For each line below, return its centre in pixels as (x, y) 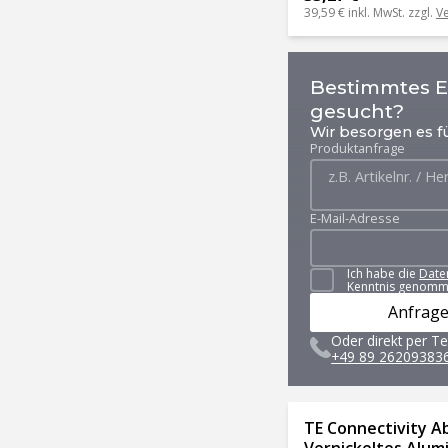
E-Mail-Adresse (355, 217)
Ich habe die (383, 274)
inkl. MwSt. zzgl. (392, 13)
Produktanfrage (358, 147)
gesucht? (357, 110)
